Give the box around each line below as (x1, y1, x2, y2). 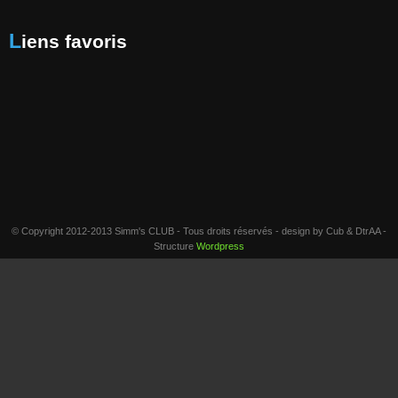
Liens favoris (21, 30, 127, 52)
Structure (154, 240, 196, 251)
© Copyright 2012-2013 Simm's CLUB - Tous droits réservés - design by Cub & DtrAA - (12, 225, 386, 236)
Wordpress (196, 240, 244, 251)
